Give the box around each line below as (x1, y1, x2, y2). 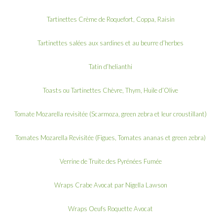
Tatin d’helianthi (89, 62, 132, 71)
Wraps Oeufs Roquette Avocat (68, 204, 153, 213)
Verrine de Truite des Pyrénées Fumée (59, 157, 162, 165)
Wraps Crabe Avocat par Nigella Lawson (54, 181, 167, 189)
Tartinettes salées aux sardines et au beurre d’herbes (37, 38, 184, 47)
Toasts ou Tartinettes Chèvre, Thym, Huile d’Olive (43, 86, 178, 94)
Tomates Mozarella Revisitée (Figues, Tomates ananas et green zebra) (15, 133, 206, 142)
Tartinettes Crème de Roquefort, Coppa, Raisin (46, 15, 175, 23)
